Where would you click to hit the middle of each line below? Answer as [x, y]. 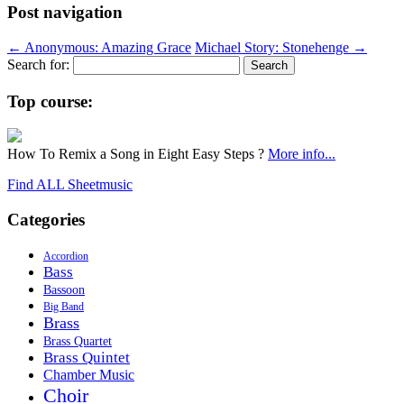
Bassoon [64, 289]
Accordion [66, 256]
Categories [46, 220]
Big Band [64, 306]
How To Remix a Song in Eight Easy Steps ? [138, 154]
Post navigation [65, 13]
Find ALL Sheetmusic [70, 185]
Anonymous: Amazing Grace [106, 48]
